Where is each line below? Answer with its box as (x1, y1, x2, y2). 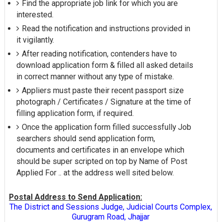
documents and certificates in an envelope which (16, 145, 184, 155)
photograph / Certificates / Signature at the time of (16, 97, 191, 107)
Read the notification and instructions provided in (21, 24, 190, 34)
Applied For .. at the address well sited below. (16, 168, 174, 178)
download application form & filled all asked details (16, 60, 193, 70)
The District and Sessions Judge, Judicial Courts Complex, (9, 202, 213, 212)
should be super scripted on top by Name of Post (16, 157, 187, 166)
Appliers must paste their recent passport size (21, 86, 184, 96)
